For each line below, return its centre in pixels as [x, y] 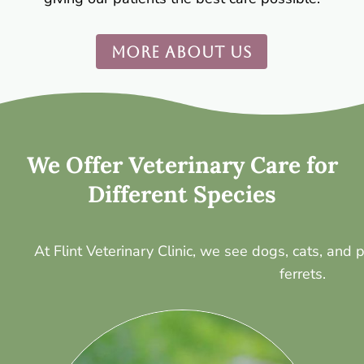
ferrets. [302, 274]
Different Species [182, 195]
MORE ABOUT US [182, 52]
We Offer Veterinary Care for [182, 165]
